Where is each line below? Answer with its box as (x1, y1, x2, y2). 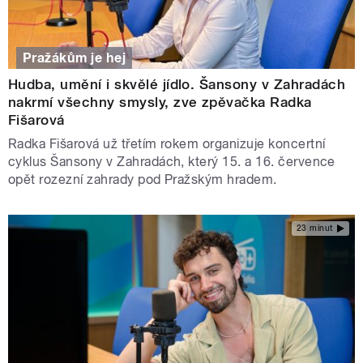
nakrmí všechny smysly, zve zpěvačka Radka (8, 94, 312, 111)
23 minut (296, 223, 333, 233)
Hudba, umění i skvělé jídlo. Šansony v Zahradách (8, 76, 346, 93)
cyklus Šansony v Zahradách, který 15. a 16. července (8, 154, 335, 170)
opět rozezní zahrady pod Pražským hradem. (8, 172, 277, 188)
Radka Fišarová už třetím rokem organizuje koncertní (8, 136, 326, 152)
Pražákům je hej (23, 49, 126, 66)
